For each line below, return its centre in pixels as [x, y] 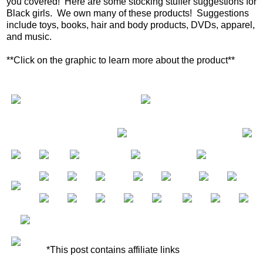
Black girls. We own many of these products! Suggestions [128, 14]
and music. [29, 37]
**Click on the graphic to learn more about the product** [121, 60]
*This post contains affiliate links [112, 250]
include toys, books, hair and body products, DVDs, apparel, [131, 25]
